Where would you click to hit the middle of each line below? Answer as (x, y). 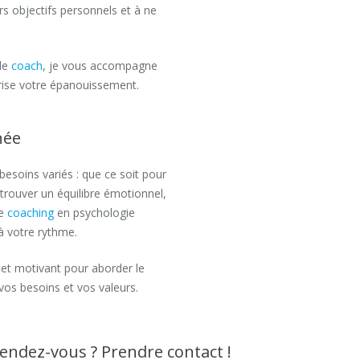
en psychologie (94, 213)
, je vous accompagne (100, 65)
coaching (31, 213)
